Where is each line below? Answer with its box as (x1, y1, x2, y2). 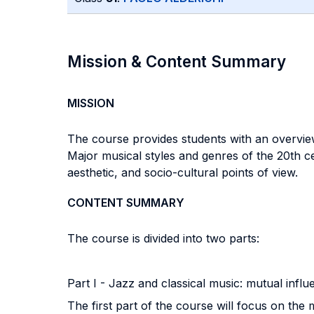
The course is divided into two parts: (67, 231, 259, 245)
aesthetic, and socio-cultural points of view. (67, 165, 298, 179)
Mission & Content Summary (67, 52, 286, 71)
